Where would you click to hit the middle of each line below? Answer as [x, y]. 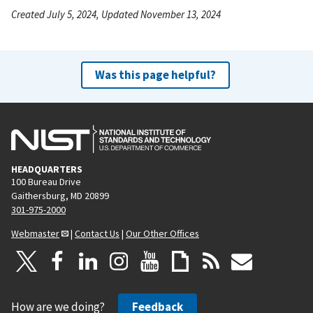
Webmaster [35, 233]
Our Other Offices [162, 233]
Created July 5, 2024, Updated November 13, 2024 [116, 14]
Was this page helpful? [155, 74]
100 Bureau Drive [46, 181]
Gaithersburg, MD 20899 [60, 195]
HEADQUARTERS [47, 169]
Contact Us [97, 233]
